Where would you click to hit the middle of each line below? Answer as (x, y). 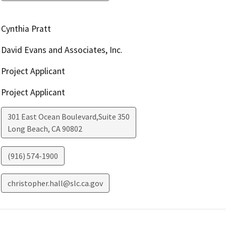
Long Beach (27, 128)
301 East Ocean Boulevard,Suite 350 (68, 116)
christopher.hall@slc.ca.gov (55, 183)
